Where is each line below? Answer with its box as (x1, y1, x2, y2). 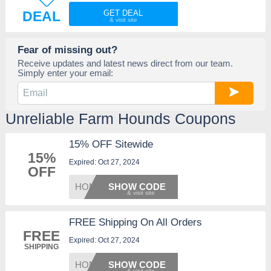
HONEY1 (74, 181, 113, 192)
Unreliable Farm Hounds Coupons (5, 110, 236, 128)
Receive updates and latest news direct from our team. (17, 58, 233, 69)
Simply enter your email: (17, 68, 113, 79)
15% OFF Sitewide (68, 139, 153, 151)
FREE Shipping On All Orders (68, 217, 202, 229)
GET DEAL (103, 8, 143, 18)
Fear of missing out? (17, 44, 117, 56)
